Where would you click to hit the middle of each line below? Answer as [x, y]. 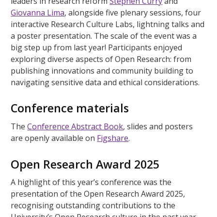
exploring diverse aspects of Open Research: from [101, 59]
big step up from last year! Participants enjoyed [97, 47]
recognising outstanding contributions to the [93, 206]
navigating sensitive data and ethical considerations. [106, 82]
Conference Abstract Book [75, 126]
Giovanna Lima [38, 12]
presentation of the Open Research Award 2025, [98, 194]
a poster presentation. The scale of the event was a [104, 36]
